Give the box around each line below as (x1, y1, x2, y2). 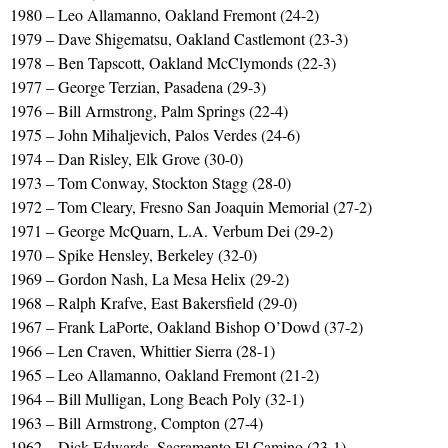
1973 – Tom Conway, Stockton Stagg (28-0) (10, 171, 291, 193)
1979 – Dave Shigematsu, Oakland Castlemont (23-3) (10, 27, 348, 49)
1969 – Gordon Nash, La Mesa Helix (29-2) (10, 267, 289, 289)
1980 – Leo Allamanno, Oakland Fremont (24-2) (10, 3, 319, 25)
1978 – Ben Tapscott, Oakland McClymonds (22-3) (10, 51, 336, 73)
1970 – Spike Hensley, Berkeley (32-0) (10, 243, 257, 265)
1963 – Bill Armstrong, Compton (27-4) (10, 411, 263, 433)
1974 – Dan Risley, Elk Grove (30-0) (10, 147, 243, 169)
